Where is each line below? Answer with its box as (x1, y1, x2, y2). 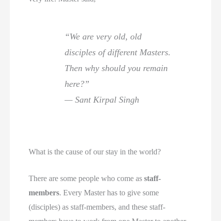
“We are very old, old (65, 32, 142, 42)
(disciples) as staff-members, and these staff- (29, 203, 166, 212)
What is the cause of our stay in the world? (29, 147, 161, 156)
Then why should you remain (65, 63, 168, 74)
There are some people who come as (29, 174, 145, 183)
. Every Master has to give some (59, 188, 159, 197)
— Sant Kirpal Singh (65, 95, 140, 105)
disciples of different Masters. (65, 47, 171, 58)
